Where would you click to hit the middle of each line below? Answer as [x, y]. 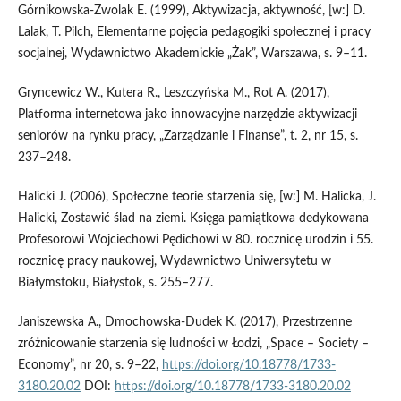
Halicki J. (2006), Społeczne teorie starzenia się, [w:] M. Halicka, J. [196, 197]
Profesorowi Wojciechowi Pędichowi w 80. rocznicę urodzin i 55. [195, 240]
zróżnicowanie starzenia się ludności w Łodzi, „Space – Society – [193, 344]
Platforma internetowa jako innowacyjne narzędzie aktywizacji [187, 115]
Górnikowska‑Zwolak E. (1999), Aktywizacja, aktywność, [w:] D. [191, 11]
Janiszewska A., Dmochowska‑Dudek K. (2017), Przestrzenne [184, 323]
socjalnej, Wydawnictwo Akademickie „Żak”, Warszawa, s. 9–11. [192, 54]
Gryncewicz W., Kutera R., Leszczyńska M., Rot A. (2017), [173, 94]
